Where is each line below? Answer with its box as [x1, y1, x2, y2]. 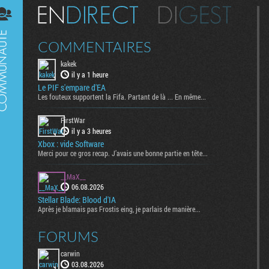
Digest [8, 6, 26, 16]
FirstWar [61, 115, 85, 125]
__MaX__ [61, 171, 86, 181]
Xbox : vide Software [38, 138, 104, 150]
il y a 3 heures [71, 125, 111, 136]
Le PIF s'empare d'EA [38, 81, 106, 93]
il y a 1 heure [71, 69, 108, 79]
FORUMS [38, 228, 98, 246]
